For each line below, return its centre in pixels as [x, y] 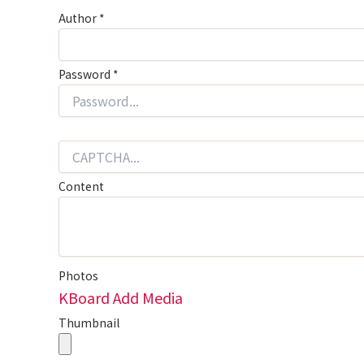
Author [78, 18]
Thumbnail [89, 323]
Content [81, 186]
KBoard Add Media [121, 297]
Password [86, 74]
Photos [78, 275]
